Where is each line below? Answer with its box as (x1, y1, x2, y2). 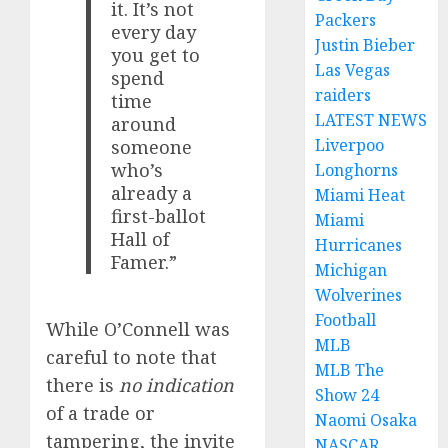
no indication (119, 372, 234, 397)
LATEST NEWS (315, 109, 428, 131)
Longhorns (315, 159, 399, 181)
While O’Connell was (46, 316, 230, 341)
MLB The (315, 359, 385, 381)
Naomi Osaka (315, 409, 418, 431)
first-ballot (111, 204, 207, 229)
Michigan (315, 259, 388, 281)
